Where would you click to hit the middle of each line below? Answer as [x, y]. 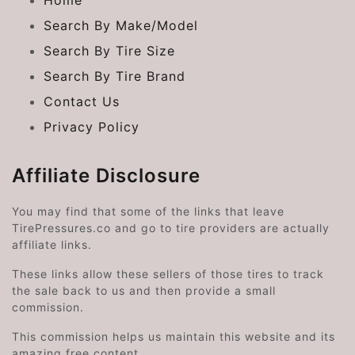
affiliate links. [52, 245]
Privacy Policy [92, 127]
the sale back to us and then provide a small [144, 291]
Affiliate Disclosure [106, 176]
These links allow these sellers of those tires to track [168, 274]
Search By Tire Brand [115, 76]
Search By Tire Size [109, 51]
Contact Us [82, 102]
